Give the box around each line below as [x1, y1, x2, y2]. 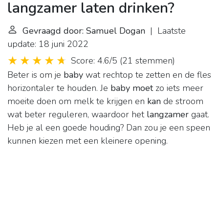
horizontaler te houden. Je [7, 82, 110, 94]
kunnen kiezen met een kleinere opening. [7, 135, 168, 147]
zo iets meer [153, 82, 203, 94]
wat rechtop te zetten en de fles [83, 69, 211, 81]
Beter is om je [7, 69, 64, 81]
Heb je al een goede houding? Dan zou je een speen [7, 122, 210, 134]
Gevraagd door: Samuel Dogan [22, 25, 145, 37]
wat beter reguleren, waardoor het [7, 109, 147, 121]
